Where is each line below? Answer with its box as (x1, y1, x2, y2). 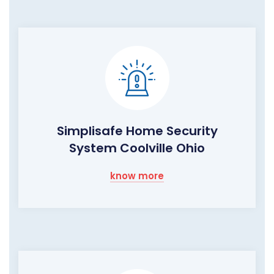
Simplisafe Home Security (56, 122, 218, 140)
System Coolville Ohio (69, 139, 205, 157)
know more (110, 169, 164, 183)
